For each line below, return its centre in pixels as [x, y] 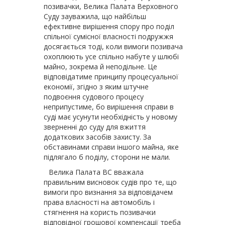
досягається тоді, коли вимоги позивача [113, 46]
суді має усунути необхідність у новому [110, 117]
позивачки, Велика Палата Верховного [111, 6]
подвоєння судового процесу [94, 97]
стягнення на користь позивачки [100, 212]
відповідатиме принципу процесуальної [111, 77]
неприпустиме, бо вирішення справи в [109, 107]
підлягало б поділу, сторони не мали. [107, 157]
